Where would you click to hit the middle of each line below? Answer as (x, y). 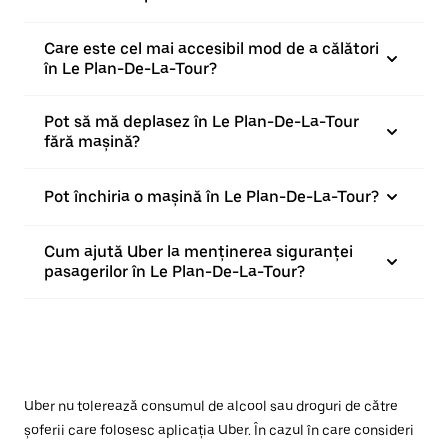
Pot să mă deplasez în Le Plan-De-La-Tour (201, 121)
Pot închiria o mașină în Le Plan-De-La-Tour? (211, 196)
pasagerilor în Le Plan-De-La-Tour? (174, 271)
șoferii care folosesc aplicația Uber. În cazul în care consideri (219, 430)
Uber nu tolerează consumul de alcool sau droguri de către (211, 406)
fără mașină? (92, 141)
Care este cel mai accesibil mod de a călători (211, 48)
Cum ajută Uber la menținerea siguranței (198, 251)
